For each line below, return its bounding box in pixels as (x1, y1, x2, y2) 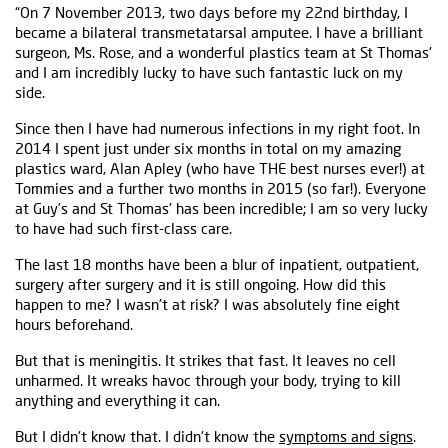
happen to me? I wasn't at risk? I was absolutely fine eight (15, 295, 400, 314)
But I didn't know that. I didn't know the (15, 427, 279, 446)
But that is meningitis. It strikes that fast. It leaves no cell (15, 351, 396, 370)
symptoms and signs (279, 427, 413, 446)
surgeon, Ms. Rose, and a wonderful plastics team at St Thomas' (15, 43, 432, 62)
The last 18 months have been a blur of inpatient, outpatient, (15, 255, 419, 274)
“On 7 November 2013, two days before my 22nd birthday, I (15, 3, 408, 22)
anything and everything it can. (15, 391, 220, 410)
